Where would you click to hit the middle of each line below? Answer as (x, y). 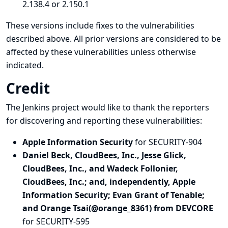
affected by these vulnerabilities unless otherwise (101, 52)
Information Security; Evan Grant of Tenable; (113, 195)
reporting (103, 121)
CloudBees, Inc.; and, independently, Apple (109, 182)
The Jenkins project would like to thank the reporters (108, 107)
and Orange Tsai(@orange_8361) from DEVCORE (118, 208)
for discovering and (45, 121)
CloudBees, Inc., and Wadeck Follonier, (100, 168)
